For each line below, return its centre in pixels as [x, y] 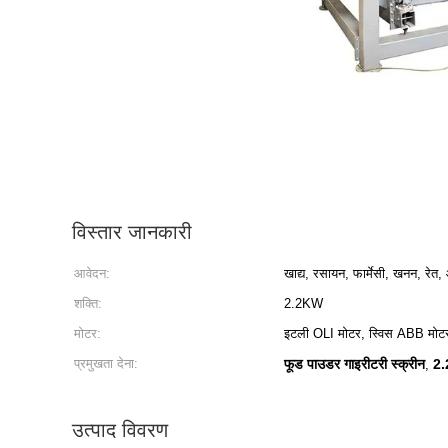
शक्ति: [88, 303]
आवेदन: [92, 273]
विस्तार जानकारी [132, 232]
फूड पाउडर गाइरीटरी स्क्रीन [354, 364]
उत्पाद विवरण [120, 430]
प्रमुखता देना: [106, 363]
